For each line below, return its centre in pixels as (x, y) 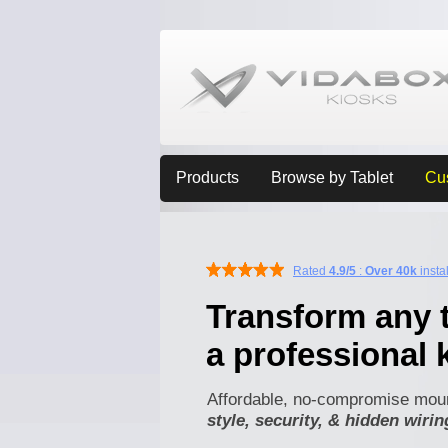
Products (207, 177)
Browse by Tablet (332, 177)
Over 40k (391, 271)
